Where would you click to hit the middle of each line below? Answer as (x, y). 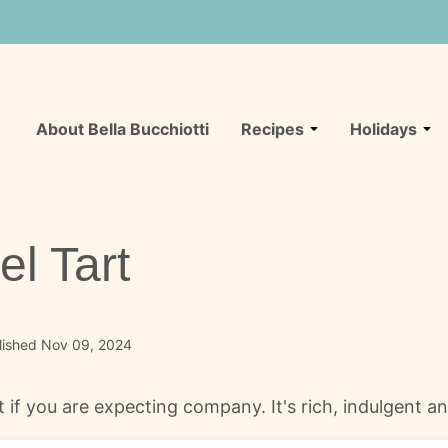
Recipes (272, 129)
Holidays (383, 129)
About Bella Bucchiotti (122, 129)
